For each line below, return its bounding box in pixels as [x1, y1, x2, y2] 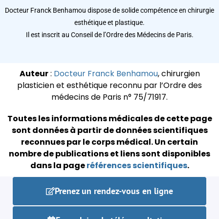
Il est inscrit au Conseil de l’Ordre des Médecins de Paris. [25, 30, 194, 39]
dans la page [30, 159, 87, 171]
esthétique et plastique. [74, 18, 145, 26]
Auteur [19, 67, 48, 79]
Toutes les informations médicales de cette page [7, 112, 212, 124]
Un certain [154, 136, 198, 148]
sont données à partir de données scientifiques [11, 124, 208, 136]
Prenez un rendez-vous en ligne [55, 185, 173, 197]
